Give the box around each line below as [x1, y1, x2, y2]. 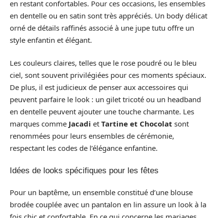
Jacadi [69, 119, 91, 128]
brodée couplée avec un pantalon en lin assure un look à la [10, 200, 206, 209]
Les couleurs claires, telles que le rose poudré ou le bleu [10, 58, 197, 68]
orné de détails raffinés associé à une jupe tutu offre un [10, 22, 194, 33]
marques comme [10, 119, 69, 128]
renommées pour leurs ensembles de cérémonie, [10, 131, 174, 141]
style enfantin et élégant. [10, 35, 92, 45]
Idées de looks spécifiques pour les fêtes [10, 165, 159, 175]
